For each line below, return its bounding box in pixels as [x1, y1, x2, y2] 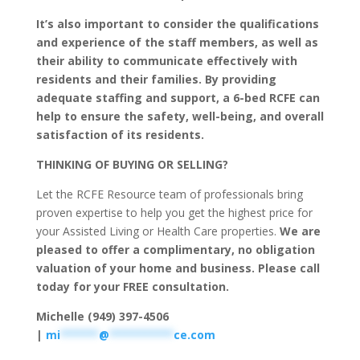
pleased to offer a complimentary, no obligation [35, 241, 315, 257]
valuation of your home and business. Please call [35, 260, 320, 276]
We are [279, 223, 321, 239]
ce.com [173, 326, 215, 342]
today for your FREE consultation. [35, 278, 229, 294]
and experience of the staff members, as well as [35, 34, 318, 50]
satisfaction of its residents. [35, 126, 204, 142]
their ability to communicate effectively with [35, 52, 297, 68]
